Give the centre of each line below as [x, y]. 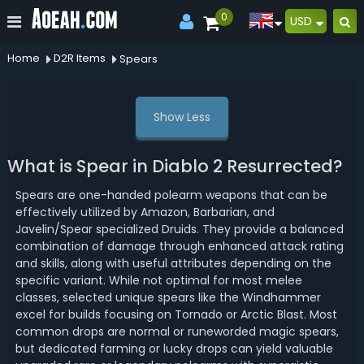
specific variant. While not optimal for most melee [158, 280]
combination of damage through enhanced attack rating [179, 246]
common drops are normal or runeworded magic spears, [177, 331]
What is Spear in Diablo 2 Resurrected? [175, 166]
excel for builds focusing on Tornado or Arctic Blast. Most [176, 314]
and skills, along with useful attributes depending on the [173, 263]
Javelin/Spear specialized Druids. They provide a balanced [179, 229]
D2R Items [79, 58]
